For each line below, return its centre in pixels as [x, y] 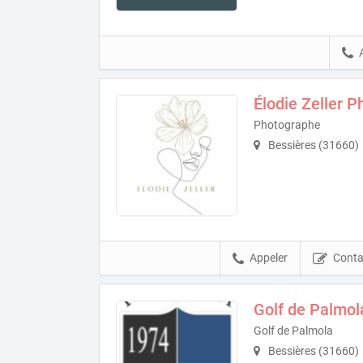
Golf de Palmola [293, 330]
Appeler [269, 258]
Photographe [287, 125]
